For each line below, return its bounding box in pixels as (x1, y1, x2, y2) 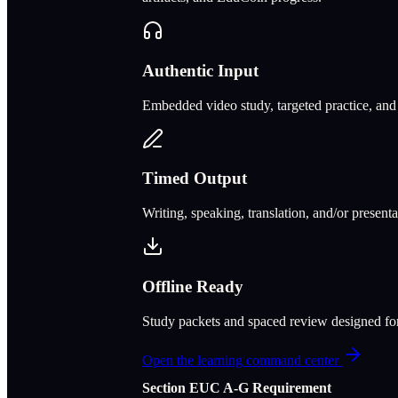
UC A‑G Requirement (199, 379, 331, 395)
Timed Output (142, 169, 247, 188)
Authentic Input (142, 61, 259, 80)
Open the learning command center (142, 352, 342, 368)
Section (142, 379, 189, 395)
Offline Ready (142, 276, 243, 296)
